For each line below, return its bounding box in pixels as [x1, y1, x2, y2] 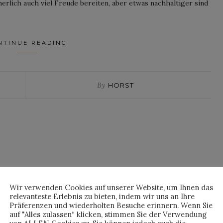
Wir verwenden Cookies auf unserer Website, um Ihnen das [9, 183, 213, 192]
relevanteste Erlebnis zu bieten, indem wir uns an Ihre [9, 192, 195, 201]
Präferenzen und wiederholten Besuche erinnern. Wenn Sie [9, 201, 213, 210]
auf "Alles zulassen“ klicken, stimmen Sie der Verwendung [9, 210, 207, 219]
